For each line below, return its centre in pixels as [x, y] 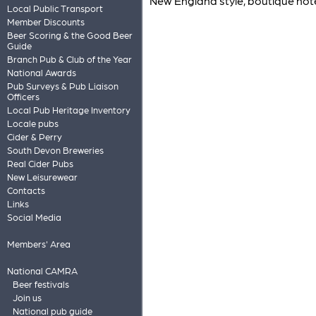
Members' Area [38, 244]
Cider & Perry [34, 136]
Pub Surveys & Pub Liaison [62, 86]
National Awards [41, 72]
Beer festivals [41, 284]
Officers [23, 96]
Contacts [26, 190]
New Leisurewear [42, 177]
